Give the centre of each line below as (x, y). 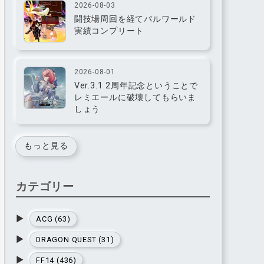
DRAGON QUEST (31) (75, 239)
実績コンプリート (109, 31)
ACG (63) (53, 219)
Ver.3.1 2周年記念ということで (136, 86)
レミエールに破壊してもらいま (135, 98)
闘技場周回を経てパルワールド (135, 19)
